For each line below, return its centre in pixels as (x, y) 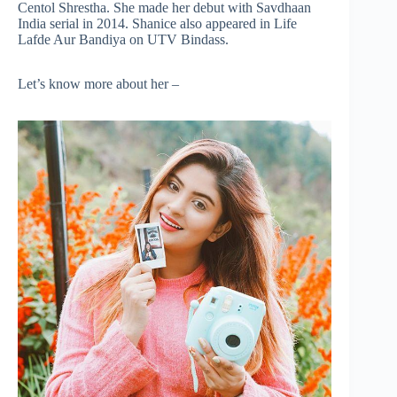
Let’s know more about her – (98, 84)
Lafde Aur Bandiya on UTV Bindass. (123, 39)
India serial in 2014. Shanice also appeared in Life (157, 23)
